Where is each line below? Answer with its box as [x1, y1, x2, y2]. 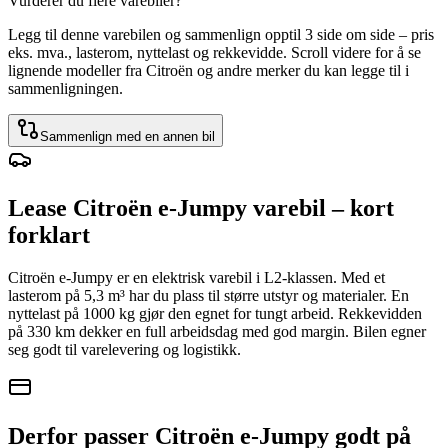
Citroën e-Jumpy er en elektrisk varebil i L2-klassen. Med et [8, 268, 385, 286]
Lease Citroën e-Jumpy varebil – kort [8, 194, 394, 221]
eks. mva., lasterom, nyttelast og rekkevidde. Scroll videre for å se [8, 43, 421, 61]
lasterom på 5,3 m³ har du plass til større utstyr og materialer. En [8, 286, 409, 304]
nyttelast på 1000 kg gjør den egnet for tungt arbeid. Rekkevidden [8, 304, 422, 322]
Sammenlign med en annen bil [40, 128, 215, 144]
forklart [8, 221, 90, 248]
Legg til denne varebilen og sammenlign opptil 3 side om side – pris [8, 25, 434, 43]
